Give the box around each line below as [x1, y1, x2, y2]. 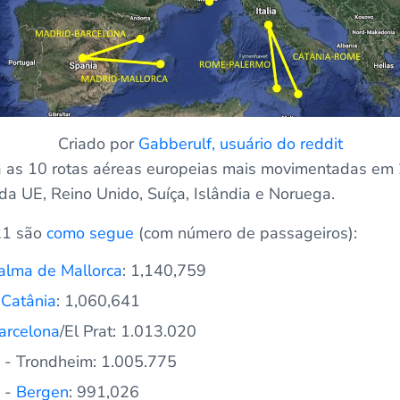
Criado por [57, 132, 138, 154]
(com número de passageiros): [134, 221, 357, 244]
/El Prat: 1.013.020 [59, 320, 196, 342]
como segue [46, 221, 134, 244]
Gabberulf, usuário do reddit [137, 132, 343, 154]
